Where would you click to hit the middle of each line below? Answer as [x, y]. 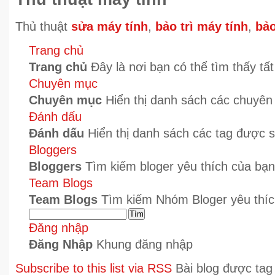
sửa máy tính [110, 26]
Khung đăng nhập [143, 244]
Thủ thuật [43, 26]
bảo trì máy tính [202, 26]
